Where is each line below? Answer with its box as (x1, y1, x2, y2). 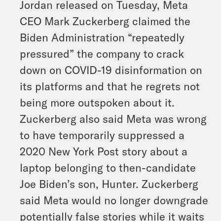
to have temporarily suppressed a (20, 128, 184, 141)
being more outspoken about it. (20, 96, 175, 109)
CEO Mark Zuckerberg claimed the (20, 14, 190, 27)
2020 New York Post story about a (20, 145, 187, 157)
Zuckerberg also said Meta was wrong (20, 112, 207, 125)
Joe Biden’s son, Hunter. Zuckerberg (20, 177, 198, 190)
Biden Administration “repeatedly (20, 31, 184, 43)
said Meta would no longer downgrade (20, 193, 208, 206)
